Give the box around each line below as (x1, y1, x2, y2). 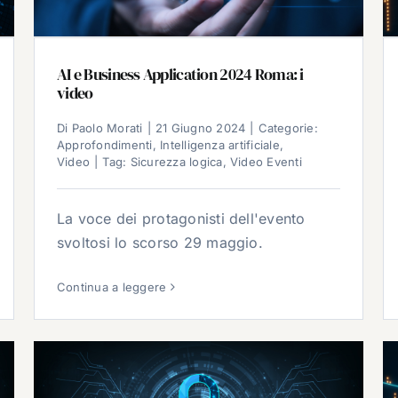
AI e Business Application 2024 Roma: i (57, 63, 304, 86)
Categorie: (258, 121, 318, 136)
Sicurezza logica (130, 155, 223, 170)
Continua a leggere (57, 280, 167, 295)
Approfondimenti (57, 138, 153, 153)
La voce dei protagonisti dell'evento (57, 210, 306, 228)
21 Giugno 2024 (155, 121, 246, 136)
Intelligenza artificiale (160, 138, 280, 153)
